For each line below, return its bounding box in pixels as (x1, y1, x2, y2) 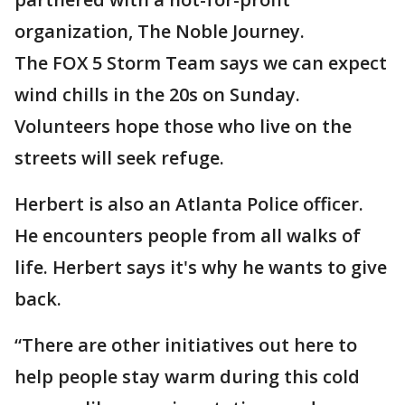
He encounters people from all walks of (14, 223, 361, 248)
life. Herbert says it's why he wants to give (14, 255, 387, 279)
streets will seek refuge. (14, 146, 224, 170)
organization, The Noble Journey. (14, 19, 305, 43)
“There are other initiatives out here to (14, 333, 357, 357)
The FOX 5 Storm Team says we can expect (14, 51, 387, 75)
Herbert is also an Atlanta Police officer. (14, 192, 363, 216)
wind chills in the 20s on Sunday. (14, 82, 300, 107)
